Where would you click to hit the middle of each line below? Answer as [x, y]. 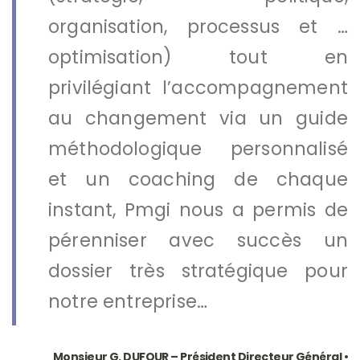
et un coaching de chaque [198, 179]
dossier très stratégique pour [198, 270]
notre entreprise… [128, 301]
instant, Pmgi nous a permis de [198, 209]
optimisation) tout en [198, 57]
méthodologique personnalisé [198, 148]
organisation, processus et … [198, 26]
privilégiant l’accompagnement [198, 87]
